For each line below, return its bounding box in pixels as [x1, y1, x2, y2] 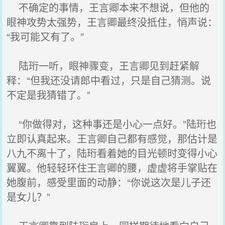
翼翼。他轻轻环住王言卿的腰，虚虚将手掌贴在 [7, 160, 218, 175]
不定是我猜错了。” [7, 87, 91, 102]
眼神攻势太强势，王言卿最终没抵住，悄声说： [7, 15, 218, 29]
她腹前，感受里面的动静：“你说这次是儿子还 [7, 175, 211, 189]
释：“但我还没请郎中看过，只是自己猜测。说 [7, 73, 211, 87]
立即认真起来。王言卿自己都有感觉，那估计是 [7, 131, 218, 146]
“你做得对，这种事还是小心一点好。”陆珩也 [7, 117, 217, 131]
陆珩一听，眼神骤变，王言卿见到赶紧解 [7, 58, 200, 73]
